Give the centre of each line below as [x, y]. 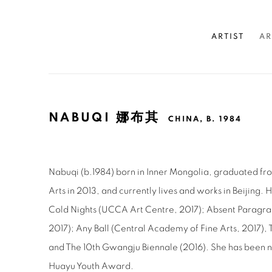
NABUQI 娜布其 [107, 118]
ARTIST [228, 36]
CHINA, [187, 120]
